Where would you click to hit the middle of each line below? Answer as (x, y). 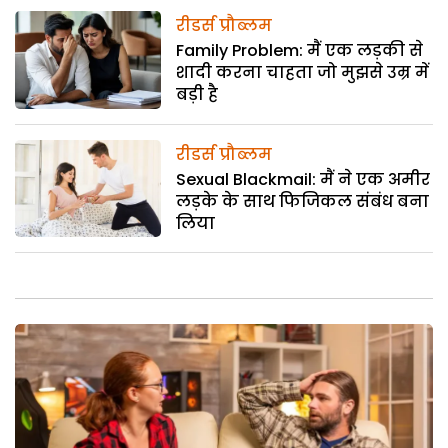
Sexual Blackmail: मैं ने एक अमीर (303, 179)
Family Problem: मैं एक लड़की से (300, 51)
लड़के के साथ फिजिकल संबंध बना (303, 201)
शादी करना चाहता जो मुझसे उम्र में (303, 73)
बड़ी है (197, 95)
